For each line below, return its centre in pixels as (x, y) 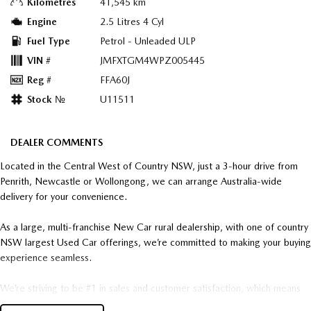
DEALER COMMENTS (57, 143)
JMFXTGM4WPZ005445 (152, 61)
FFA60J (115, 80)
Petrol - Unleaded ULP (148, 41)
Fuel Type (49, 41)
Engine (42, 22)
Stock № (46, 100)
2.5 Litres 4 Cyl (132, 22)
